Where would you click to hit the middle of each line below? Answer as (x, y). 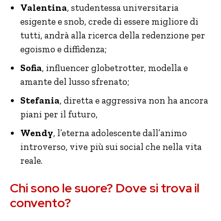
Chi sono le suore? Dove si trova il (105, 188)
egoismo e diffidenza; (63, 49)
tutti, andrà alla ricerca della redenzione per (113, 35)
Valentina (44, 8)
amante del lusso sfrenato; (75, 82)
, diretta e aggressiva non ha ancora (134, 100)
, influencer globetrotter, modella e (115, 68)
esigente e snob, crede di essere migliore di (109, 21)
